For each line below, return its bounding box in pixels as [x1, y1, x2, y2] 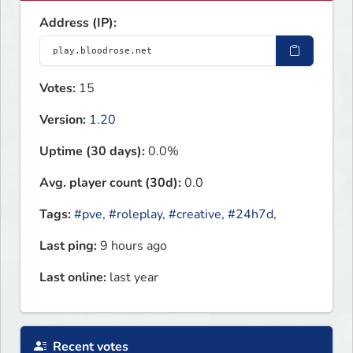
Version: [39, 111, 86, 129]
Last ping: [39, 237, 97, 255]
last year [106, 269, 158, 287]
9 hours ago [97, 237, 167, 255]
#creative [169, 206, 221, 224]
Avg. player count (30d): [39, 174, 181, 192]
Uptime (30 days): [39, 143, 145, 161]
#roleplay [109, 206, 162, 224]
